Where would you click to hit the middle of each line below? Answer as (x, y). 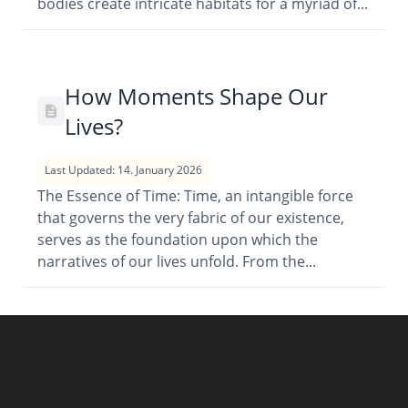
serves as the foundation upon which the (178, 240)
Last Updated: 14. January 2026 (123, 170)
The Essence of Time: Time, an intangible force (195, 196)
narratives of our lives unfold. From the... (177, 261)
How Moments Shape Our (196, 96)
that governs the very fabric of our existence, (191, 218)
